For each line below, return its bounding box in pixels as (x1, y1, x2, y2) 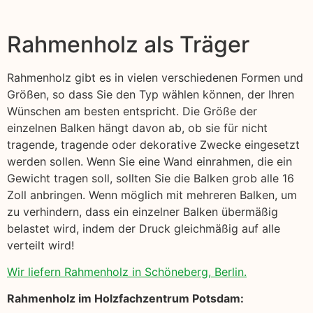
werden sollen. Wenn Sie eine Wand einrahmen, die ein (7, 154, 292, 168)
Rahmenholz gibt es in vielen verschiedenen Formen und (7, 70, 303, 85)
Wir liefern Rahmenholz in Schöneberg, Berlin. (7, 265, 247, 279)
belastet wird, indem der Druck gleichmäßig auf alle (7, 221, 280, 235)
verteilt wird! (7, 238, 74, 252)
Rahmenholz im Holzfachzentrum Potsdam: (7, 291, 244, 306)
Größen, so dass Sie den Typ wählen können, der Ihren (7, 87, 294, 101)
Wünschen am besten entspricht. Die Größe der (7, 103, 257, 118)
